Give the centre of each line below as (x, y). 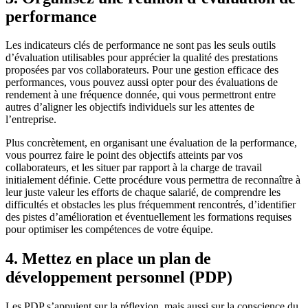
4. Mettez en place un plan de (108, 259)
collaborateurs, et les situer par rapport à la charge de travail (134, 168)
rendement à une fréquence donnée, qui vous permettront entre (141, 95)
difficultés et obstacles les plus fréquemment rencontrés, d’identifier (151, 205)
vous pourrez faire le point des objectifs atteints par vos (124, 155)
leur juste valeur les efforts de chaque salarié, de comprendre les (143, 192)
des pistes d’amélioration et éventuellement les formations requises (148, 217)
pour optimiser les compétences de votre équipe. (109, 230)
